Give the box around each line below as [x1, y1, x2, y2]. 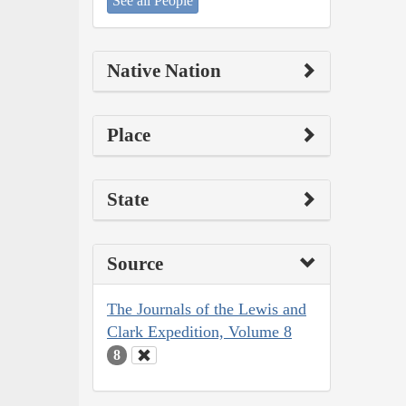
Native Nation [107, 59, 221, 82]
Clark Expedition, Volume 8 [107, 322, 292, 341]
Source [107, 252, 163, 275]
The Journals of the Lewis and [107, 299, 306, 318]
